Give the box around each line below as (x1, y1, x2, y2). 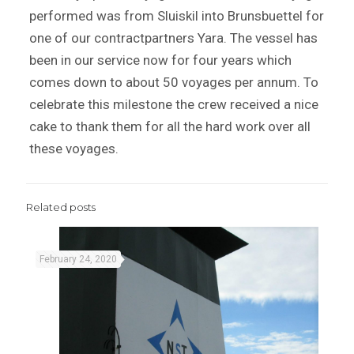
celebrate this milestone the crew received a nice (28, 96, 318, 112)
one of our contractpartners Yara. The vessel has (28, 30, 318, 46)
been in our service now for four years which (28, 52, 292, 68)
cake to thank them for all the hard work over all (28, 119, 311, 134)
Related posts (26, 201, 96, 213)
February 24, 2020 (40, 254, 117, 265)
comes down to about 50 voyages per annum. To (28, 74, 318, 90)
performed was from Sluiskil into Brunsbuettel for (28, 8, 324, 24)
